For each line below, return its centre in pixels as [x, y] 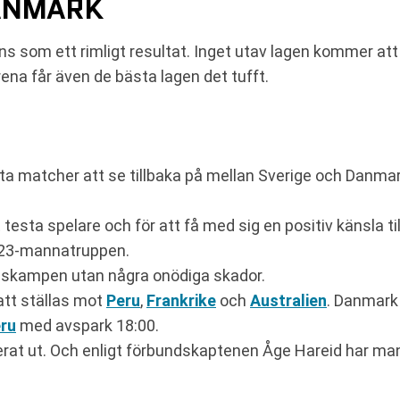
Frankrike [181, 300]
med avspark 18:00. [87, 325]
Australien [288, 300]
